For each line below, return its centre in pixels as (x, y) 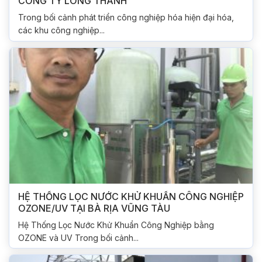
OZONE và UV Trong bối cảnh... (78, 237)
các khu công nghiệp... (61, 30)
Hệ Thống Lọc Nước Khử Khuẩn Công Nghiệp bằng (116, 225)
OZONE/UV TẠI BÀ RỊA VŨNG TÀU (94, 208)
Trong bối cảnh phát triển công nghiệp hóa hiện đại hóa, (126, 18)
